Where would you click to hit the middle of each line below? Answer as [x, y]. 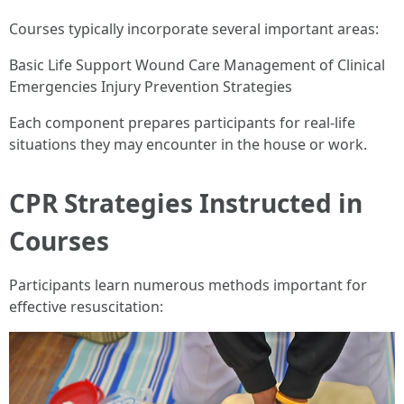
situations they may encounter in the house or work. [188, 144]
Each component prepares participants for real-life [182, 123]
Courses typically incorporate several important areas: [194, 29]
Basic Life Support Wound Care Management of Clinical [197, 65]
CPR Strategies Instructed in [186, 203]
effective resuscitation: [86, 307]
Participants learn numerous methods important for [188, 285]
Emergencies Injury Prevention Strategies [151, 87]
